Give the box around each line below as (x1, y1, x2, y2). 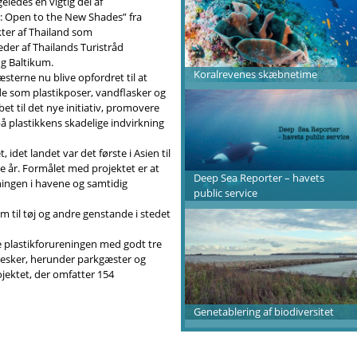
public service (194, 185, 258, 200)
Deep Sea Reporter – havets (194, 170, 325, 185)
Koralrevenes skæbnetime (194, 66, 318, 81)
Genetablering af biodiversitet (194, 304, 335, 319)
